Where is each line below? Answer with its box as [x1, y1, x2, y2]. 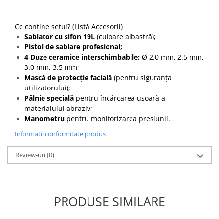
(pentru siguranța [112, 72, 172, 82]
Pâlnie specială [24, 93, 74, 103]
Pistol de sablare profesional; [24, 42, 122, 51]
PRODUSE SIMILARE [54, 193, 165, 210]
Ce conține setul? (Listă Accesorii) [15, 22, 123, 31]
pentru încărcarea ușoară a [74, 93, 165, 103]
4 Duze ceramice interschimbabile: [24, 52, 140, 62]
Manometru [24, 113, 65, 123]
